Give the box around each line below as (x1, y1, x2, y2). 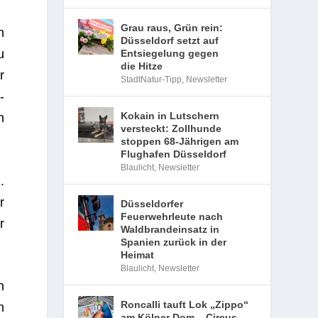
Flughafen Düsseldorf (121, 148, 227, 160)
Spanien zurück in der (121, 236, 227, 248)
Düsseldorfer (121, 198, 184, 209)
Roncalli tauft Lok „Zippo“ (121, 299, 249, 310)
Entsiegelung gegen (121, 48, 219, 59)
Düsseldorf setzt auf (121, 35, 219, 46)
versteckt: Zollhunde (121, 123, 222, 134)
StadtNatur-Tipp (121, 75, 182, 84)
